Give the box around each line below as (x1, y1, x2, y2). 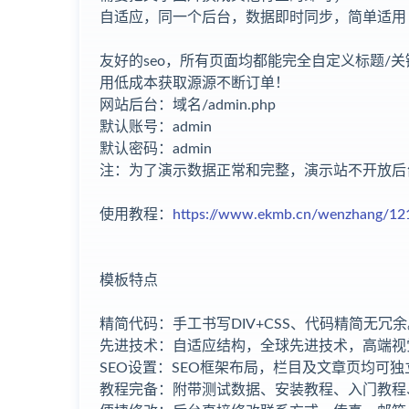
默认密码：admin (100, 142, 212, 157)
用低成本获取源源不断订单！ (100, 76, 289, 91)
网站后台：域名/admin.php (100, 98, 276, 113)
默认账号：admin (100, 120, 212, 135)
